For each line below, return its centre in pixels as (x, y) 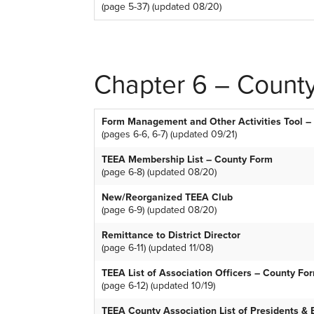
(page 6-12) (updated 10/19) (158, 286)
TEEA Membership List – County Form (187, 160)
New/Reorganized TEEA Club (167, 198)
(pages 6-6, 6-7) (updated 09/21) (169, 135)
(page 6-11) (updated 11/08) (157, 248)
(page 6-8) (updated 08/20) (159, 172)
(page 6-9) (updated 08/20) (159, 210)
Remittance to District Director (171, 235)
